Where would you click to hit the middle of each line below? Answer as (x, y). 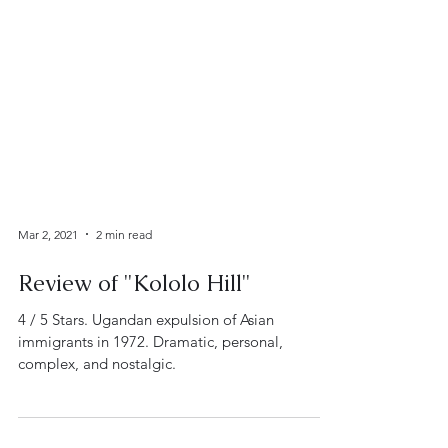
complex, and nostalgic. (97, 413)
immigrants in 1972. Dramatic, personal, (150, 391)
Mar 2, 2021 (48, 284)
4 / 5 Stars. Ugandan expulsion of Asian (146, 369)
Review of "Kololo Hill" (134, 333)
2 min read (124, 284)
